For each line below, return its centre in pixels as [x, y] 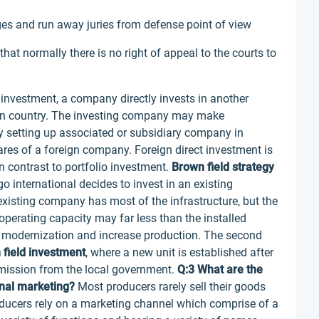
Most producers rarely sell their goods [170, 287]
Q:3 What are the [220, 270]
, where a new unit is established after [179, 252]
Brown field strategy [223, 167]
